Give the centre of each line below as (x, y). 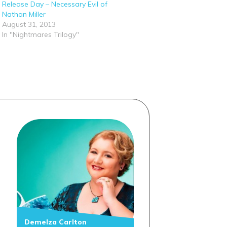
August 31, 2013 (29, 24)
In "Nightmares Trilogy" (40, 34)
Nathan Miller (24, 14)
